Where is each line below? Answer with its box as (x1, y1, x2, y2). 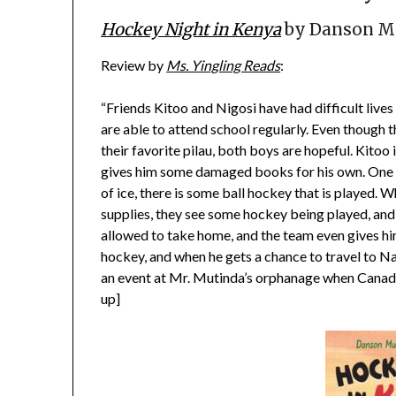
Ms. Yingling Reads (166, 57, 281, 74)
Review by (101, 57, 167, 74)
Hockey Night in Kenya (101, 19, 282, 41)
